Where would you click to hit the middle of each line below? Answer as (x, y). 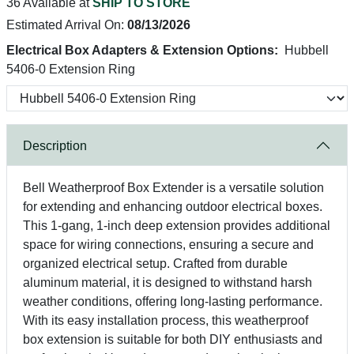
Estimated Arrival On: (67, 25)
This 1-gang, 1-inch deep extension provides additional (177, 226)
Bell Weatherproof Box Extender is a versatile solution (173, 188)
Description (55, 145)
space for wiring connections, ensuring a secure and (168, 245)
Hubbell (307, 50)
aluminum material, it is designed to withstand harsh (168, 282)
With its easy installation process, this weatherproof (166, 320)
